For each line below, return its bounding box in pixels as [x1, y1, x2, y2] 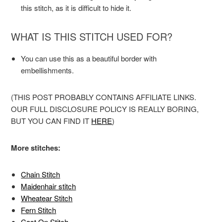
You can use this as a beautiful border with [21, 53, 157, 64]
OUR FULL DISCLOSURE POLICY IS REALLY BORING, [11, 104, 199, 114]
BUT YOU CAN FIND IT [11, 115, 92, 126]
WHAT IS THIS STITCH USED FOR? [11, 29, 173, 44]
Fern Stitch [21, 205, 56, 216]
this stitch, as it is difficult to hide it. [21, 2, 132, 13]
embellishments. [21, 65, 74, 76]
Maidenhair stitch [21, 181, 76, 192]
